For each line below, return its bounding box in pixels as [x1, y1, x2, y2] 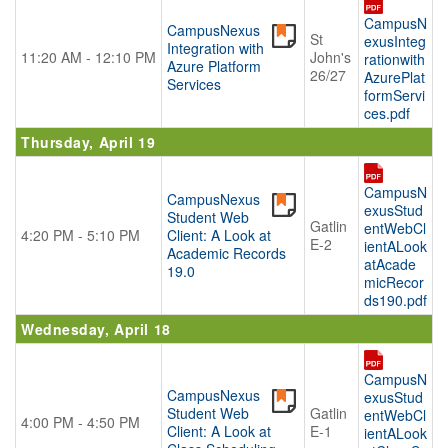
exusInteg [364, 31, 426, 52]
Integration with [167, 38, 264, 58]
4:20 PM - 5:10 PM [21, 225, 140, 245]
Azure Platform [167, 56, 261, 76]
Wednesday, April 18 [21, 319, 171, 339]
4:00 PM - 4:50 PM [21, 412, 140, 432]
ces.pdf [364, 103, 410, 124]
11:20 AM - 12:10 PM [21, 47, 156, 67]
